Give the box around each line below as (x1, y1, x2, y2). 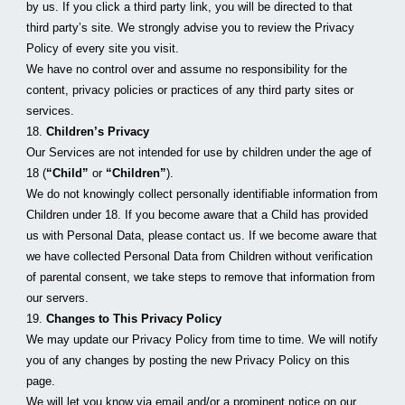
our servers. (26, 291, 89, 305)
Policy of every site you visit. (26, 42, 180, 55)
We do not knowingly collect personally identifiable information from (26, 187, 379, 201)
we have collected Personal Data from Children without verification (26, 250, 373, 263)
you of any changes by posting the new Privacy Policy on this (26, 353, 351, 367)
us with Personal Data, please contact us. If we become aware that (26, 229, 378, 242)
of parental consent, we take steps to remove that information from (26, 270, 376, 284)
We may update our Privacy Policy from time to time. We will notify (26, 333, 379, 346)
